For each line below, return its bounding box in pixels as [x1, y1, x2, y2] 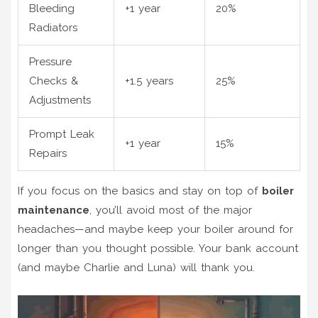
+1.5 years [125, 74, 173, 87]
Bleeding [29, 1, 75, 15]
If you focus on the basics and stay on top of [18, 184, 262, 197]
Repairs [29, 146, 67, 160]
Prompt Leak [29, 127, 94, 141]
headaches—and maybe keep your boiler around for [18, 222, 293, 236]
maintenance [18, 203, 89, 216]
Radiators [29, 21, 77, 34]
